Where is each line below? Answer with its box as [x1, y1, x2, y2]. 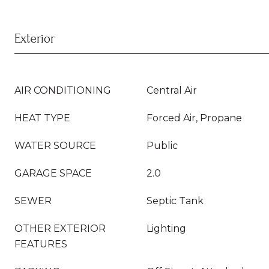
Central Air [147, 85, 197, 96]
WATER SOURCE [14, 140, 96, 151]
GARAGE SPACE [14, 168, 92, 179]
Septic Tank [147, 195, 204, 207]
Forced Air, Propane [147, 112, 242, 124]
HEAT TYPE [14, 112, 70, 124]
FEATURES [14, 238, 67, 250]
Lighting [147, 223, 186, 234]
